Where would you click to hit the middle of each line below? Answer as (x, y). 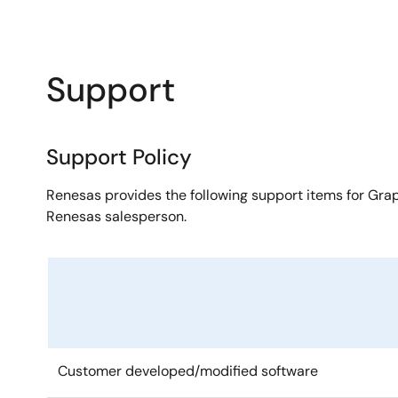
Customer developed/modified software (188, 371)
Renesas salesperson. (116, 216)
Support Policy (119, 157)
